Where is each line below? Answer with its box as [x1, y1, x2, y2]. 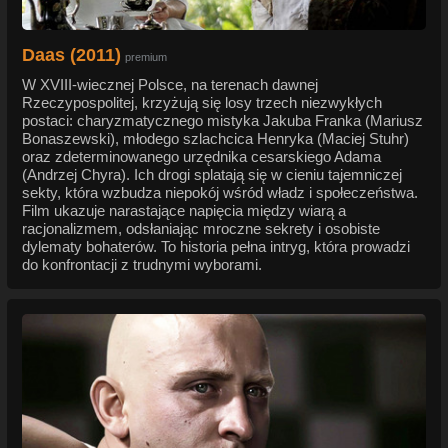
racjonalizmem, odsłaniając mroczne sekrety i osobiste [22, 220, 380, 238]
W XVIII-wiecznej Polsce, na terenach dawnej [22, 76, 318, 94]
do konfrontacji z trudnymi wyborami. [22, 256, 262, 274]
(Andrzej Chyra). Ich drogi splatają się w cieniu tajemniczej [22, 166, 402, 184]
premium [125, 51, 167, 64]
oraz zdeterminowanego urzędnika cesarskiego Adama [22, 148, 381, 166]
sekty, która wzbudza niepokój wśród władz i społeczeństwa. [22, 184, 418, 202]
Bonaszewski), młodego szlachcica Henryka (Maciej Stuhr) [22, 130, 409, 148]
